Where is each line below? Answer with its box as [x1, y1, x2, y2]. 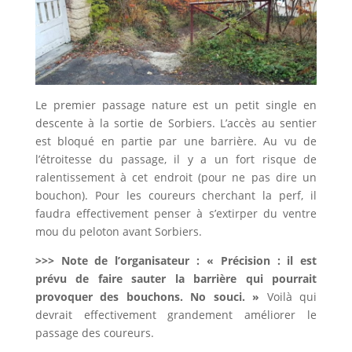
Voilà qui [259, 289, 317, 305]
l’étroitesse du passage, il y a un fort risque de [35, 152, 317, 167]
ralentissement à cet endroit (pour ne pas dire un [35, 170, 317, 185]
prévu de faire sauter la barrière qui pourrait [35, 271, 317, 287]
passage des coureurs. [35, 325, 154, 341]
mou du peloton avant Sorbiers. [35, 224, 202, 240]
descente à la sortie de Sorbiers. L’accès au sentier [35, 115, 317, 131]
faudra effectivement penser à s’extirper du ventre [35, 206, 317, 222]
